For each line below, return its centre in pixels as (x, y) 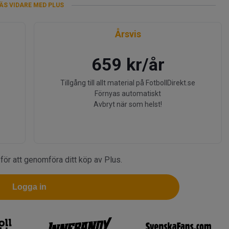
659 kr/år (128, 64)
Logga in (30, 187)
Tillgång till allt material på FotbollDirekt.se (128, 83)
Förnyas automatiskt (128, 94)
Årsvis (128, 34)
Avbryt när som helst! (128, 104)
